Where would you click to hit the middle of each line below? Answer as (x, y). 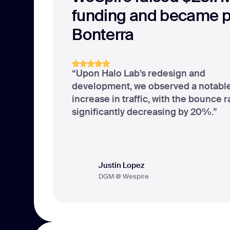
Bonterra (103, 35)
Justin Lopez (121, 165)
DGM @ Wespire (123, 176)
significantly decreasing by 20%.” (144, 112)
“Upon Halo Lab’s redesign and (138, 73)
